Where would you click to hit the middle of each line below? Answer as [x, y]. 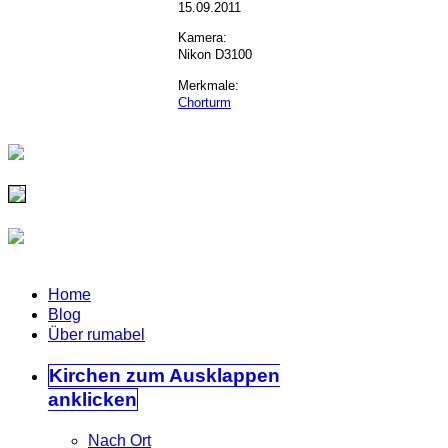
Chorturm [204, 102]
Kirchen [85, 375]
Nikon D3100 [215, 55]
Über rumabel [96, 335]
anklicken [92, 399]
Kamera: [202, 38]
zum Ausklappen [200, 375]
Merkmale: [208, 85]
